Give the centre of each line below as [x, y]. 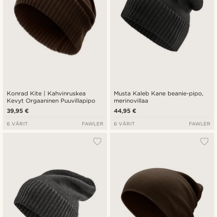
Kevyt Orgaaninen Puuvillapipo [51, 101]
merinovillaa [131, 101]
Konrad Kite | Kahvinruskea [46, 93]
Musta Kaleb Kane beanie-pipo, [159, 93]
